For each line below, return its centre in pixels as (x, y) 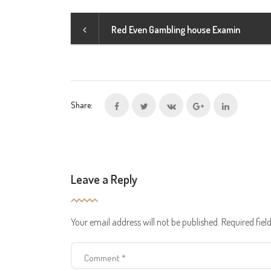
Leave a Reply (104, 179)
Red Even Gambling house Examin (176, 30)
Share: (82, 105)
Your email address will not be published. (145, 222)
